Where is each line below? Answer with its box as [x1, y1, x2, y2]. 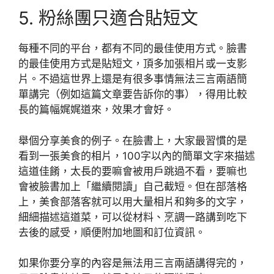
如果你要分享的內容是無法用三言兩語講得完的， [18, 257, 247, 269]
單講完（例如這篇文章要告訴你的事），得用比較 [18, 88, 247, 100]
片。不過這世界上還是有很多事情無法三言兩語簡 [18, 73, 247, 85]
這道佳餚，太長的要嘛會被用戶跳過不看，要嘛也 [18, 165, 247, 177]
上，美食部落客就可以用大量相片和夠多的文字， [18, 195, 247, 208]
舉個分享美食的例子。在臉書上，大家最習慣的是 [18, 134, 247, 147]
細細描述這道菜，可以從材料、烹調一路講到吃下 [18, 210, 247, 223]
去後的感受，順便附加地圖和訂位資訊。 [18, 226, 206, 239]
